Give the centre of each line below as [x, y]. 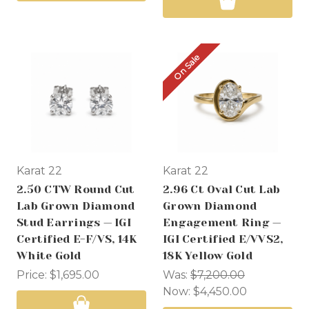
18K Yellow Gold [208, 256]
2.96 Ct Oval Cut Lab [221, 190]
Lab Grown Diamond [76, 206]
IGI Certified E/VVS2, [223, 239]
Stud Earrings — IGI [74, 223]
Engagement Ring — [222, 223]
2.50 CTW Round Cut [76, 190]
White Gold [49, 256]
